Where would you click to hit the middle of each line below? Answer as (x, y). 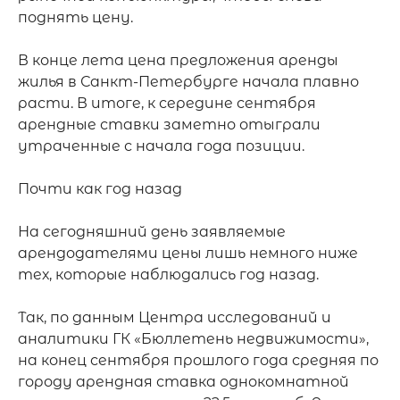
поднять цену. (75, 17)
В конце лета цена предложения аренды (178, 60)
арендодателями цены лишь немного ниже (188, 253)
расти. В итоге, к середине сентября (167, 103)
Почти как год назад (100, 189)
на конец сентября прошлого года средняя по (198, 360)
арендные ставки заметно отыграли (169, 125)
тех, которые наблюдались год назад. (168, 275)
